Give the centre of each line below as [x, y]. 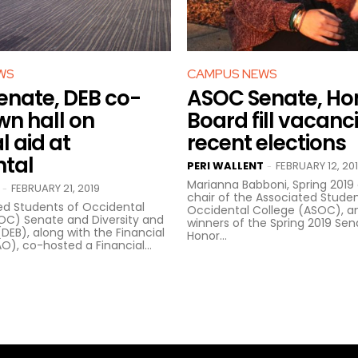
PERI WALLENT [225, 165]
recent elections [267, 143]
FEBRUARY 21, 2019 [56, 188]
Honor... [207, 235]
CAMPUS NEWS [232, 74]
